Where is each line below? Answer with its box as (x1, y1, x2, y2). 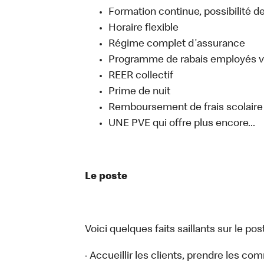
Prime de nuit (108, 87, 170, 97)
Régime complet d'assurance (108, 39, 245, 49)
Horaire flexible (108, 23, 179, 34)
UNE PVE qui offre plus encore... (108, 118, 255, 129)
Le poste (85, 171, 127, 182)
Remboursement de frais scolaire (108, 103, 263, 113)
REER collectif (108, 71, 173, 81)
